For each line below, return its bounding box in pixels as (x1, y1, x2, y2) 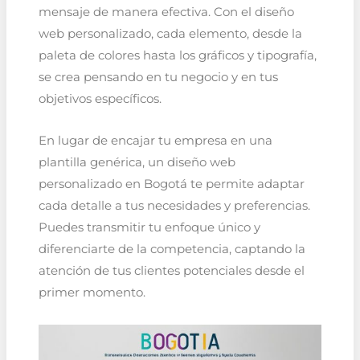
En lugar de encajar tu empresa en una (38, 133, 272, 149)
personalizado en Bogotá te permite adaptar (38, 177, 305, 192)
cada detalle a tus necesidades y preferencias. (38, 198, 310, 214)
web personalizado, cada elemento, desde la (38, 26, 302, 41)
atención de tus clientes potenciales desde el (38, 264, 305, 279)
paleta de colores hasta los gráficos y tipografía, (38, 47, 317, 63)
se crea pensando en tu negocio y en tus (38, 69, 278, 84)
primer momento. (38, 285, 145, 301)
